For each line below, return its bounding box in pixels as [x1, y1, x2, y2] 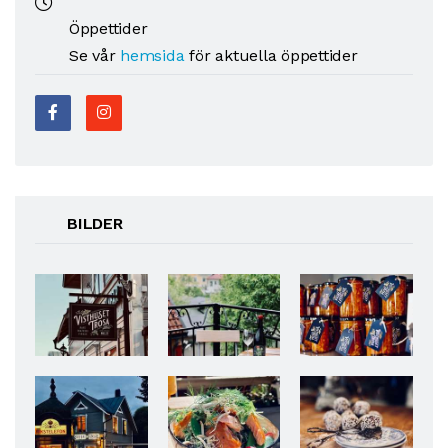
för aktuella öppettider [184, 46, 358, 66]
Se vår [68, 46, 121, 66]
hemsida [120, 46, 185, 66]
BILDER [67, 214, 123, 234]
